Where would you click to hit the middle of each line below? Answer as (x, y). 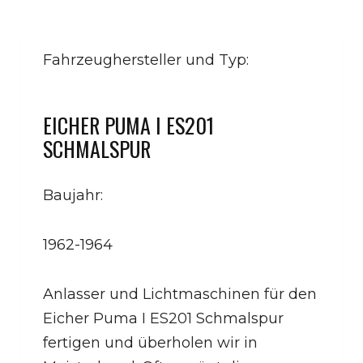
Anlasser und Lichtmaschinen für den (180, 294)
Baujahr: (75, 195)
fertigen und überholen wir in (150, 342)
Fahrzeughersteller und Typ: (148, 60)
